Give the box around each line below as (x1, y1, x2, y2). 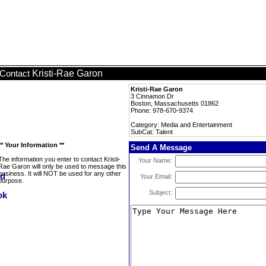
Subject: (149, 189, 172, 196)
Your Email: (140, 173, 172, 180)
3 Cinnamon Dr (131, 93, 174, 100)
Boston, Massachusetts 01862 (131, 100, 218, 107)
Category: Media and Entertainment (131, 121, 232, 128)
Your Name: (138, 157, 172, 164)
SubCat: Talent (131, 128, 173, 135)
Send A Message (131, 143, 192, 152)
